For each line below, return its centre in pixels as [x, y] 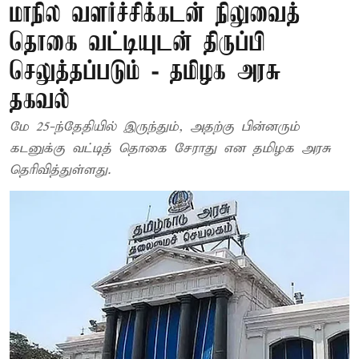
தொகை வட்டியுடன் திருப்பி [137, 44]
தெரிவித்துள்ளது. [60, 170]
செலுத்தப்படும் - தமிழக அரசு [145, 73]
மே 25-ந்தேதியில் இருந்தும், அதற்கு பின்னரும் [155, 127]
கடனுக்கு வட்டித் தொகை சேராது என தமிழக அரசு [170, 149]
